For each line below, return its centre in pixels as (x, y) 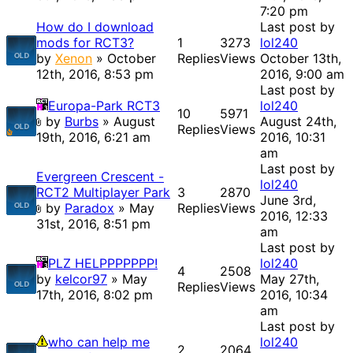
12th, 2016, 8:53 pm (95, 74)
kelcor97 (81, 279)
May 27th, (290, 279)
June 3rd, (288, 201)
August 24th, (298, 122)
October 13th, (301, 59)
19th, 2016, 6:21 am (93, 137)
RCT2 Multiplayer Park (103, 193)
